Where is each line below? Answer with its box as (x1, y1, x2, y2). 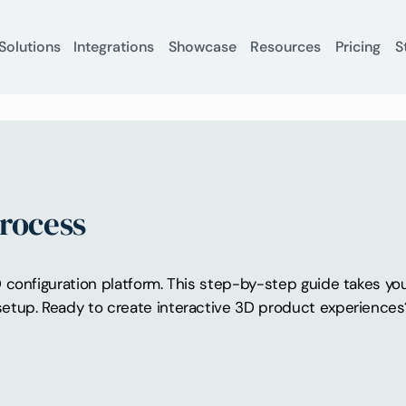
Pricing (335, 37, 382, 57)
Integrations (72, 37, 154, 57)
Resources (250, 37, 322, 57)
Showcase (168, 37, 237, 57)
